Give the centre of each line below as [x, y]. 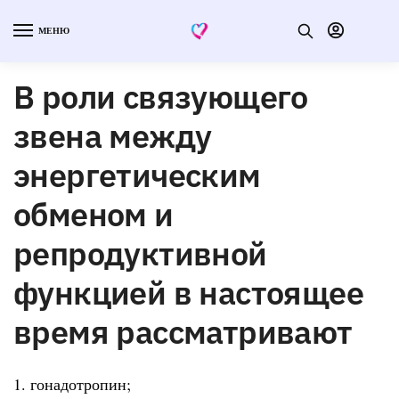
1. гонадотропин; [72, 383]
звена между [113, 135]
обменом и [94, 214]
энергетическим [137, 175]
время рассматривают [183, 331]
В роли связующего [161, 96]
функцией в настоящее [188, 292]
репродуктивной [140, 253]
